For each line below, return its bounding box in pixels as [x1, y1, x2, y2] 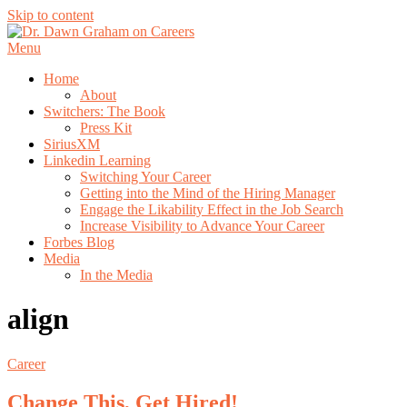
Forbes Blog [44, 234, 114, 250]
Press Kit [80, 120, 132, 135]
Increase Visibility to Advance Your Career [80, 218, 324, 233]
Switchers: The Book [44, 104, 165, 119]
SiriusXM [44, 136, 100, 152]
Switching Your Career [80, 169, 211, 184]
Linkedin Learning [44, 153, 151, 168]
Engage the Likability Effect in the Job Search [80, 202, 343, 217]
